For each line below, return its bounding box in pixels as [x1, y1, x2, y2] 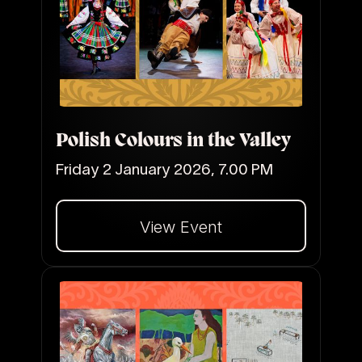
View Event [139, 217, 222, 238]
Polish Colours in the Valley [55, 131, 291, 153]
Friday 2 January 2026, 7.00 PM [55, 162, 273, 178]
